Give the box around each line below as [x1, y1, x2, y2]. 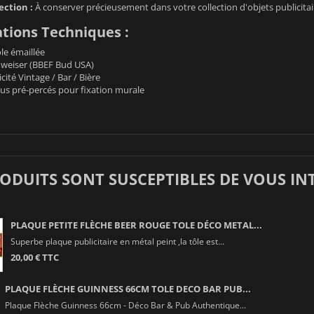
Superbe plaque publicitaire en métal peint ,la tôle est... [10, 235, 224, 247]
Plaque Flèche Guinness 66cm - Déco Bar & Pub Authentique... [4, 299, 246, 310]
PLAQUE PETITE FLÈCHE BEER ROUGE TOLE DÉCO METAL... [10, 218, 262, 231]
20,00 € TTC [10, 250, 59, 264]
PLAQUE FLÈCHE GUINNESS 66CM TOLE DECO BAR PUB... [4, 282, 251, 295]
